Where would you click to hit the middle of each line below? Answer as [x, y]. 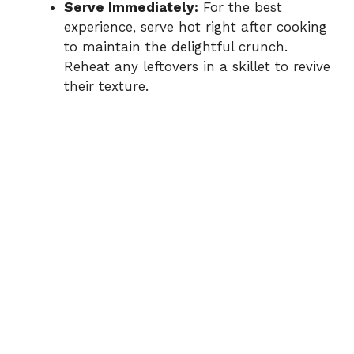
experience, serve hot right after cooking [196, 26]
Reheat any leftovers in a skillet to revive [197, 66]
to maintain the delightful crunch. [176, 46]
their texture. [106, 86]
